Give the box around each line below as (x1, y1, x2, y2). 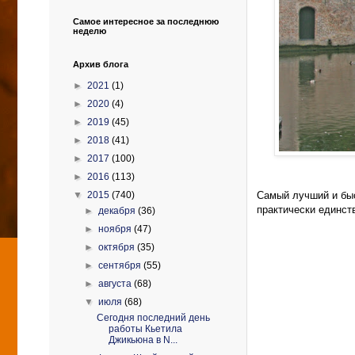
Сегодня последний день (96, 312, 210, 323)
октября (98, 242, 138, 253)
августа (98, 278, 135, 289)
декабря (98, 205, 139, 216)
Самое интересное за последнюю (73, 17, 219, 26)
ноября (98, 223, 135, 235)
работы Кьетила (108, 323, 182, 334)
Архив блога (73, 59, 128, 69)
